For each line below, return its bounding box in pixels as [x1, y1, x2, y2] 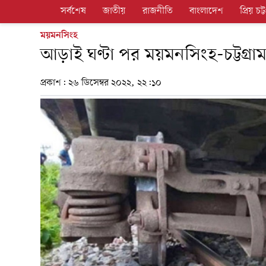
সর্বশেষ [60, 5, 86, 18]
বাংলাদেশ [189, 5, 223, 18]
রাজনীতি [142, 5, 173, 18]
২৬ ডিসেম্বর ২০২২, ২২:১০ [68, 77, 161, 90]
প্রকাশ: [40, 77, 68, 90]
